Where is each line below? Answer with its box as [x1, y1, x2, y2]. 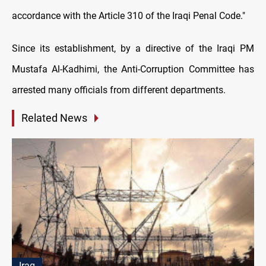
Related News [21, 112, 87, 125]
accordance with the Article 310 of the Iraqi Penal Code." [12, 10, 245, 22]
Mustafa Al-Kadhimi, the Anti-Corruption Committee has [12, 64, 254, 75]
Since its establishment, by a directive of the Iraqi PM [12, 43, 254, 55]
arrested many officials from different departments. [12, 84, 226, 96]
